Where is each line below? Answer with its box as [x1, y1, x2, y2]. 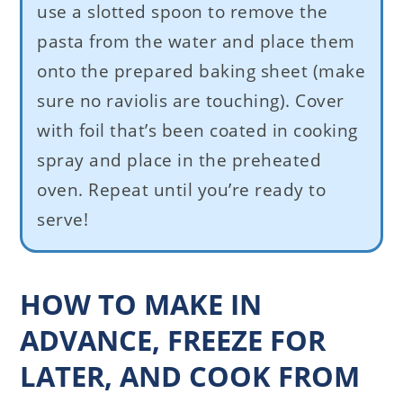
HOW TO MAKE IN [20, 284, 263, 323]
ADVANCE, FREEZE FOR [20, 320, 327, 359]
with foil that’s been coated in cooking [37, 118, 358, 142]
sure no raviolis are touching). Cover [37, 88, 345, 112]
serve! [37, 207, 89, 231]
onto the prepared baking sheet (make [37, 58, 366, 83]
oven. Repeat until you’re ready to [37, 177, 327, 201]
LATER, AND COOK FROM [20, 356, 361, 395]
